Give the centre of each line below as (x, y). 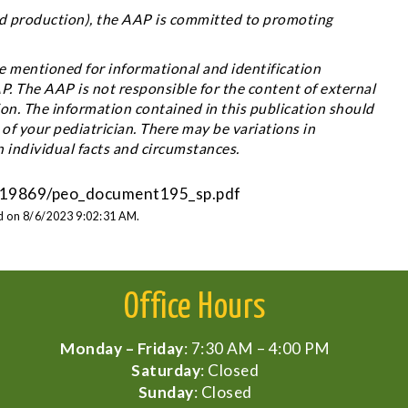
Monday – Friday (122, 348)
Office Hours (195, 308)
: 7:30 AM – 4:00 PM (256, 348)
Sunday (166, 392)
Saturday (166, 370)
